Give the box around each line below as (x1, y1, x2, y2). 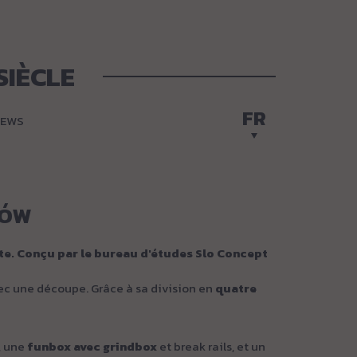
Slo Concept (195, 244, 268, 262)
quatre (215, 279, 257, 297)
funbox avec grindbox (27, 337, 157, 355)
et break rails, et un (157, 337, 265, 355)
